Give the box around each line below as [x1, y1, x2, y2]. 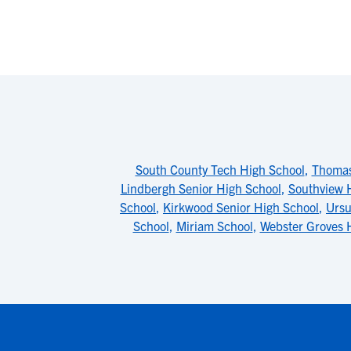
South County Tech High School [135, 161, 305, 177]
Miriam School [175, 218, 253, 233]
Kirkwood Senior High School [163, 199, 319, 215]
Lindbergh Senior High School [120, 180, 281, 196]
